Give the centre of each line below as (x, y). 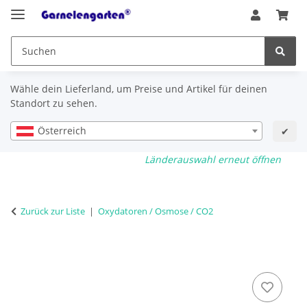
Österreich (62, 131)
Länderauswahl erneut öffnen (213, 159)
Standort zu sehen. (54, 103)
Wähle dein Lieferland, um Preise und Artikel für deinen (139, 88)
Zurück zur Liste (53, 211)
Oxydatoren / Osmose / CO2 (156, 211)
